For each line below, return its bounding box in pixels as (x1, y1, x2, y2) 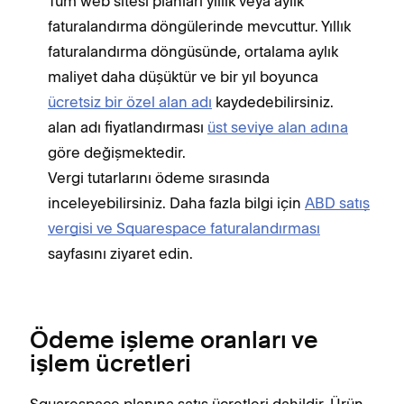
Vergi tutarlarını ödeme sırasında (48, 168, 270, 187)
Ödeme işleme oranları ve (30, 329, 318, 353)
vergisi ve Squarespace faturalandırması (48, 218, 320, 237)
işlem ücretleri (30, 353, 191, 377)
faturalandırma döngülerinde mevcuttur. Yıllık (48, 16, 351, 35)
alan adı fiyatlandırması (48, 117, 207, 136)
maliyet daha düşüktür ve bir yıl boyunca (48, 67, 318, 86)
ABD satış (305, 193, 370, 212)
